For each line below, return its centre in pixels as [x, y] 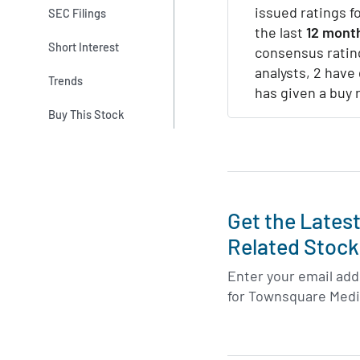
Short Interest [84, 46]
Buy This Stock [86, 115]
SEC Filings [78, 12]
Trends [66, 81]
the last [280, 33]
